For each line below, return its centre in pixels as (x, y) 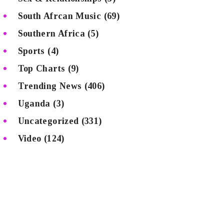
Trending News (50, 86)
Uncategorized (48, 121)
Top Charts (41, 68)
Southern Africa (51, 33)
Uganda (34, 103)
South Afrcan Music (59, 16)
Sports (31, 51)
